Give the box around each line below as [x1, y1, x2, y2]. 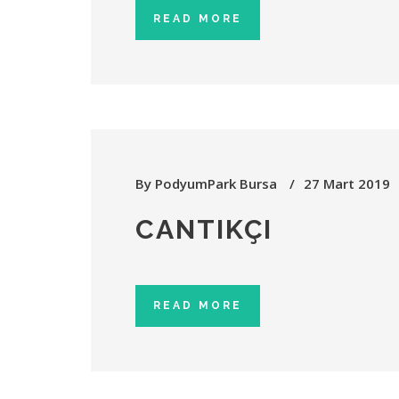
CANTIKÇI [135, 214, 273, 245]
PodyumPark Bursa [155, 175, 277, 192]
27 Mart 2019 [304, 175, 390, 192]
